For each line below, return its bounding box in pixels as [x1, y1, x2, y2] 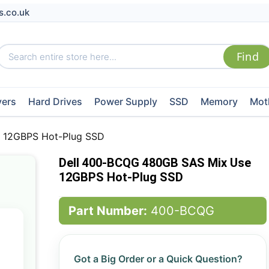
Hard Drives [28, 95, 82, 107]
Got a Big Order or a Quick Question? [73, 253, 243, 265]
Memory [200, 95, 238, 107]
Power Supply [94, 95, 157, 107]
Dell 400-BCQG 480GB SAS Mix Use [58, 156, 251, 170]
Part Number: [68, 204, 147, 218]
